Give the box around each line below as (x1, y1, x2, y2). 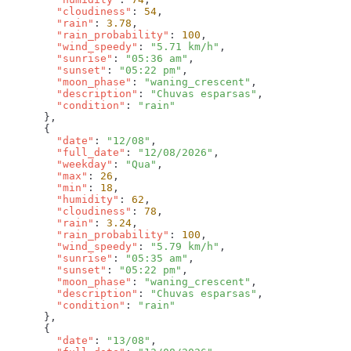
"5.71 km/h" (150, 41, 219, 53)
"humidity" (6, 194, 119, 206)
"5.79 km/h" (150, 241, 219, 253)
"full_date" (6, 147, 125, 159)
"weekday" (6, 158, 113, 171)
